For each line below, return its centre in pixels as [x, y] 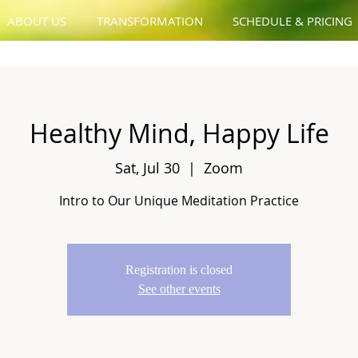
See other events [179, 288]
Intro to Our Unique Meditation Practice [179, 200]
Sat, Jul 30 [147, 167]
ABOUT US [37, 21]
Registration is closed [179, 269]
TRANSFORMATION [150, 21]
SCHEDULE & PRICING [292, 21]
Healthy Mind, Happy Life [179, 133]
